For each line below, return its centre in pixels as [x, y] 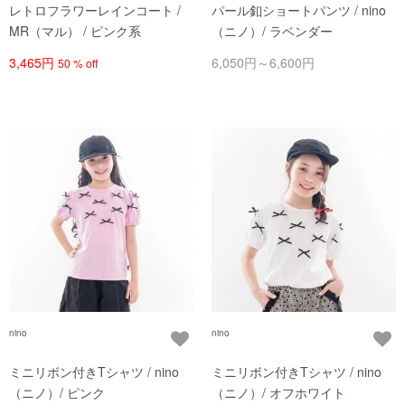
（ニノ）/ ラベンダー [272, 31]
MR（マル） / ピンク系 [75, 31]
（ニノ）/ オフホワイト [278, 392]
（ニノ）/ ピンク [57, 392]
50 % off [78, 63]
